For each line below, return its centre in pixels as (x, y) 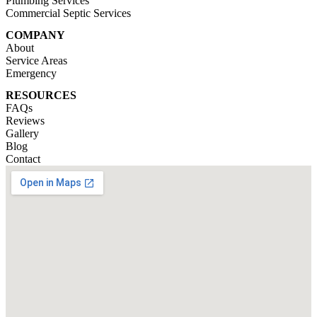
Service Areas (36, 60)
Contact (23, 159)
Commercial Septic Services (68, 13)
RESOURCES (41, 96)
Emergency (31, 73)
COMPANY (35, 35)
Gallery (22, 134)
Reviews (25, 121)
